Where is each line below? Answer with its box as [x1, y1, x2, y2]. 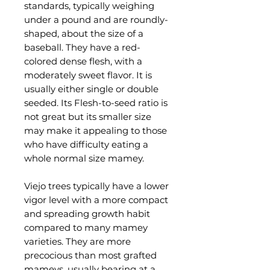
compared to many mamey [24, 222, 148, 233]
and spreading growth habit [24, 208, 150, 219]
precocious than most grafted [24, 250, 157, 261]
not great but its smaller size [24, 111, 151, 122]
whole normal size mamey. [24, 152, 144, 164]
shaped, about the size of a [24, 28, 143, 39]
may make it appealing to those [24, 125, 167, 136]
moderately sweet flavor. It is [24, 69, 152, 81]
